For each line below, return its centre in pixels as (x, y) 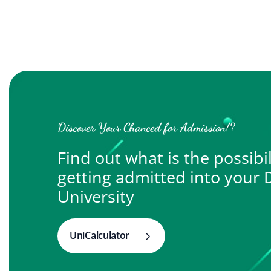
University (96, 196)
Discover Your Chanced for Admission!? (146, 128)
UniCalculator (100, 235)
